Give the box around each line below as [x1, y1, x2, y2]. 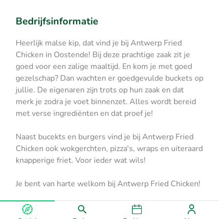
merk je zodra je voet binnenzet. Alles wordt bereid [16, 96, 196, 107]
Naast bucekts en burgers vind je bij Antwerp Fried [16, 131, 194, 142]
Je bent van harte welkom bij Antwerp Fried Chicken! [16, 178, 200, 189]
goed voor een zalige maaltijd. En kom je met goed [16, 61, 192, 72]
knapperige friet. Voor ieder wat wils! [16, 154, 146, 166]
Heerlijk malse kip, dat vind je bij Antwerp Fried [16, 37, 182, 48]
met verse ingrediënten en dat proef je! [16, 108, 153, 119]
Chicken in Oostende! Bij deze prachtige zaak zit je [16, 49, 190, 60]
